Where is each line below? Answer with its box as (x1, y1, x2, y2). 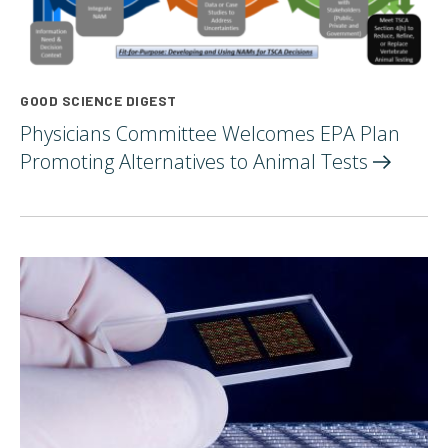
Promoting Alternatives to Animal (20, 147, 321, 175)
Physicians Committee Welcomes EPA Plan (20, 119, 400, 147)
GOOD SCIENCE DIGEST (20, 91, 177, 109)
